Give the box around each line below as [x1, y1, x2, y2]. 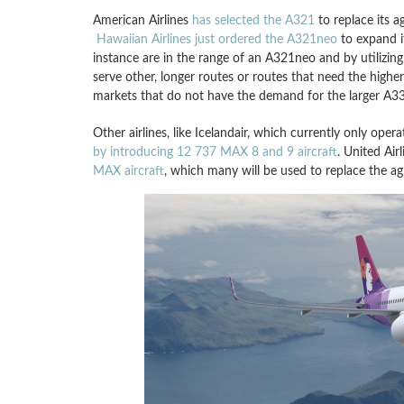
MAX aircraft [92, 164, 164, 178]
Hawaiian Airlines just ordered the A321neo [96, 32, 337, 46]
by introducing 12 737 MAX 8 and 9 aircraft [92, 145, 337, 159]
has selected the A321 [191, 14, 315, 27]
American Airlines [92, 14, 192, 27]
